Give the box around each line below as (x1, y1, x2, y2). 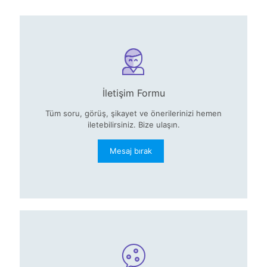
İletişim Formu (102, 87, 165, 100)
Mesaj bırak (109, 146, 152, 156)
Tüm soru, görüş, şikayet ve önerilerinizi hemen (45, 108, 222, 119)
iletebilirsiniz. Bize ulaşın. (87, 120, 180, 130)
